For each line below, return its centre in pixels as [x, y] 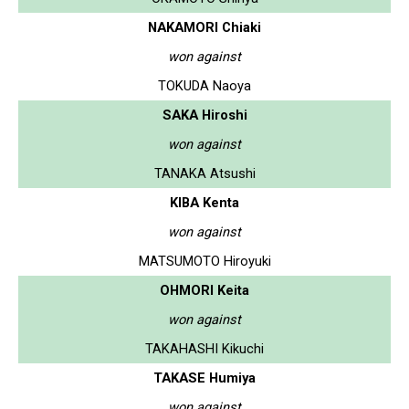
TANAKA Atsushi [204, 173]
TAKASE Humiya [204, 378]
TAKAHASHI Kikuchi [204, 348]
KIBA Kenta [204, 202]
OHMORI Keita [204, 290]
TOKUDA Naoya [204, 85]
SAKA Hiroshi [204, 115]
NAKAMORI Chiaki [204, 27]
